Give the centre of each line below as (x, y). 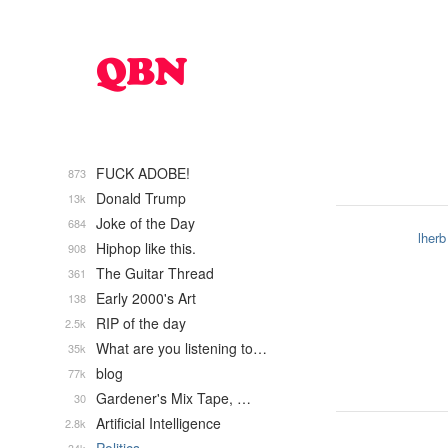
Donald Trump (141, 198)
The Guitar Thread (155, 273)
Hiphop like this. (146, 248)
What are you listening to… (181, 348)
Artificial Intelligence (158, 423)
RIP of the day (141, 323)
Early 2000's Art (146, 298)
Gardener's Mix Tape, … (173, 398)
